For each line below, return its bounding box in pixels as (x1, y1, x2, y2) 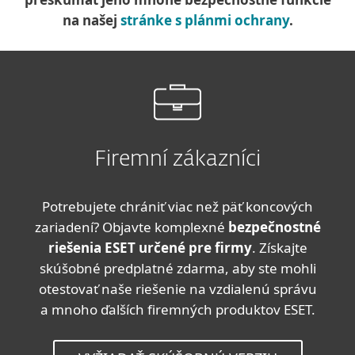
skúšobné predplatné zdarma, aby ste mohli (39, 259, 316, 277)
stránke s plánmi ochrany (120, 11, 289, 29)
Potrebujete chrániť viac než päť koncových (42, 197, 313, 216)
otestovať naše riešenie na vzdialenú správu (38, 280, 317, 298)
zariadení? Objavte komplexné (34, 218, 228, 236)
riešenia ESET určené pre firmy (48, 239, 252, 257)
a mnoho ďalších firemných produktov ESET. (40, 300, 315, 319)
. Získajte (251, 239, 307, 257)
